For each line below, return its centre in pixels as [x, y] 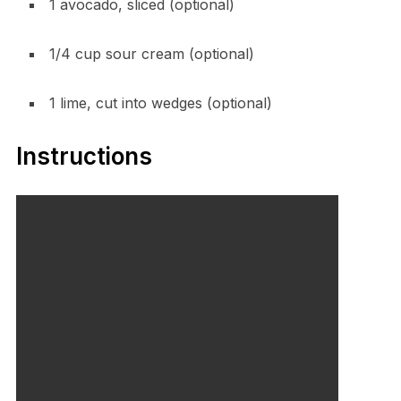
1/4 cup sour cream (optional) [151, 53]
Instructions [84, 156]
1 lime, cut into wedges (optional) [160, 102]
